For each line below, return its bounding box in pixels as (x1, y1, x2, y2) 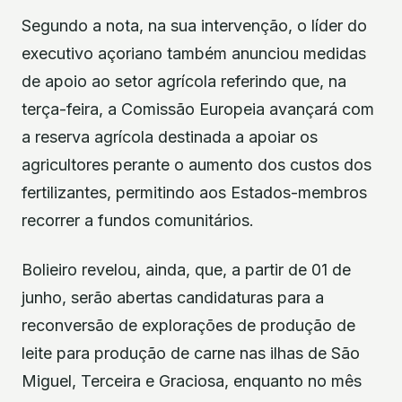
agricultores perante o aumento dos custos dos (22, 154, 371, 174)
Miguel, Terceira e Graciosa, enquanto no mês (22, 371, 362, 390)
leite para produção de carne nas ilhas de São (22, 343, 360, 363)
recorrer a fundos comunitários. (22, 210, 254, 230)
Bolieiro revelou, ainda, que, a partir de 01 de (22, 259, 351, 279)
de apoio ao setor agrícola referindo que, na (22, 71, 346, 91)
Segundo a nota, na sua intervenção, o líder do (22, 15, 367, 35)
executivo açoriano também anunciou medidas (22, 43, 366, 63)
